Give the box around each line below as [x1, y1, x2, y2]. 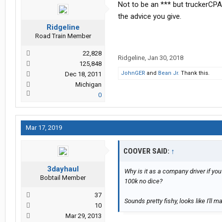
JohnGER [121, 70, 145, 77]
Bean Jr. [158, 70, 179, 77]
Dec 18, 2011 [65, 70, 102, 78]
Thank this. [179, 70, 210, 77]
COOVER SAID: [123, 147, 171, 156]
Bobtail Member [40, 174, 86, 182]
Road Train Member [35, 32, 91, 40]
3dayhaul [47, 165, 79, 174]
